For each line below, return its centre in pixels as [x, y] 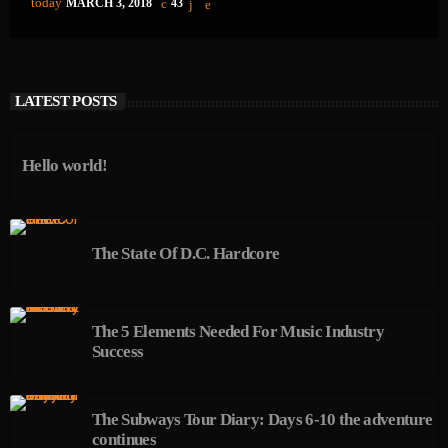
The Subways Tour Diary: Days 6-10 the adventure [262, 420]
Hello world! [64, 166]
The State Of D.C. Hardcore [186, 254]
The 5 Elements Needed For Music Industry [238, 332]
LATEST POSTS [65, 101]
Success [118, 352]
